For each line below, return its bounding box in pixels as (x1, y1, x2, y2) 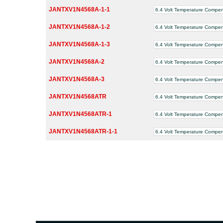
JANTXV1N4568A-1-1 (49, 5, 110, 13)
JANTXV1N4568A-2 (49, 58, 105, 65)
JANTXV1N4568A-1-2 (49, 23, 110, 30)
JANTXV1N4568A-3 (49, 75, 105, 83)
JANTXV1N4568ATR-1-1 (49, 127, 117, 135)
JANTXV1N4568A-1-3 (49, 40, 110, 48)
